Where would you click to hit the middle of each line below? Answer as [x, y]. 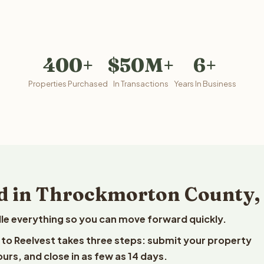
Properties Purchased [68, 84]
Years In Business [205, 84]
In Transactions [141, 84]
